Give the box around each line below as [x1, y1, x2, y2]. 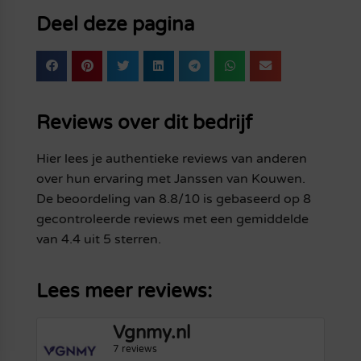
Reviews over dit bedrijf [35, 110, 252, 135]
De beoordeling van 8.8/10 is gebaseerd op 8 [35, 190, 311, 207]
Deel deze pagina [35, 12, 194, 36]
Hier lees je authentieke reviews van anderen [35, 150, 307, 167]
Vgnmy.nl [113, 322, 191, 343]
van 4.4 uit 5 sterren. [35, 230, 161, 247]
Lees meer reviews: [35, 279, 212, 303]
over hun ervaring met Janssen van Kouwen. [35, 170, 305, 187]
